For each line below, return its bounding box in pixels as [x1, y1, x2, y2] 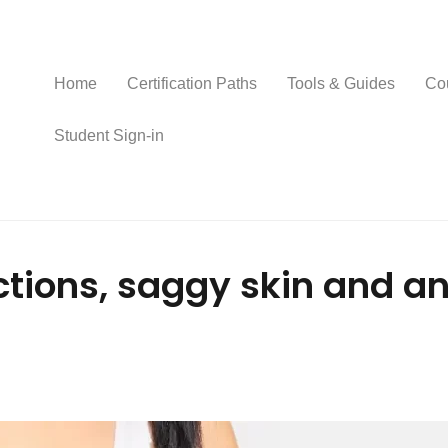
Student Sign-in [54, 127, 164, 144]
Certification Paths [127, 75, 257, 92]
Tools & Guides [287, 75, 395, 92]
